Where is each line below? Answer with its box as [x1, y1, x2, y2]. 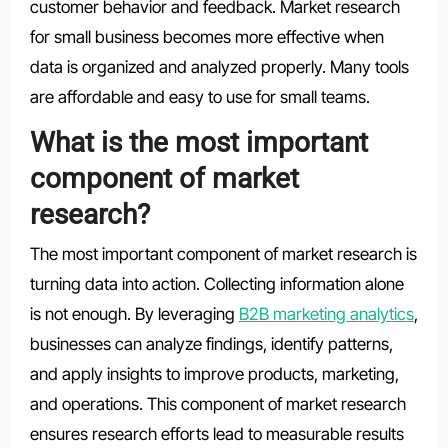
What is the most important [29, 125, 368, 159]
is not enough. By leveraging [29, 304, 239, 325]
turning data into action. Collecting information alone [29, 274, 404, 295]
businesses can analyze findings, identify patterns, [29, 334, 393, 355]
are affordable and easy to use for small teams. [29, 86, 370, 107]
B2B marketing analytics [238, 304, 414, 325]
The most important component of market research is [29, 244, 417, 265]
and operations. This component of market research [29, 394, 406, 415]
